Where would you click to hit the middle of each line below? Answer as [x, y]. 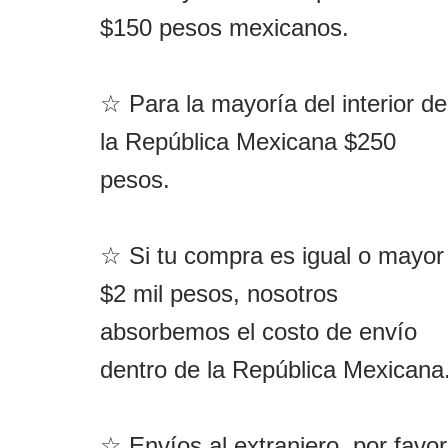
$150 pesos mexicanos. [224, 27]
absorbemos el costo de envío [258, 331]
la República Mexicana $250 [247, 141]
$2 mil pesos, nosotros [218, 293]
